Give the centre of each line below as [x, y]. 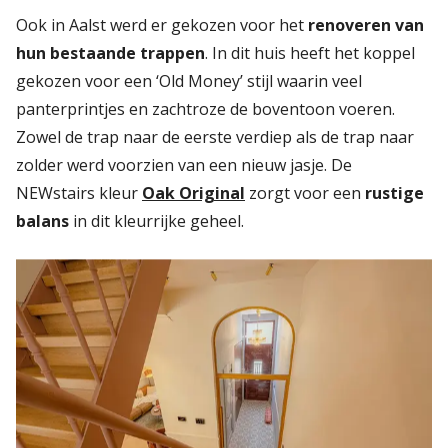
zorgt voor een [303, 192]
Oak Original [193, 192]
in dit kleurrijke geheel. [156, 220]
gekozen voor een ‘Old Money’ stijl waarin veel [189, 80]
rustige [392, 192]
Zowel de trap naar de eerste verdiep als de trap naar [215, 136]
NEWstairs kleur [79, 192]
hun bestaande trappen [110, 52]
